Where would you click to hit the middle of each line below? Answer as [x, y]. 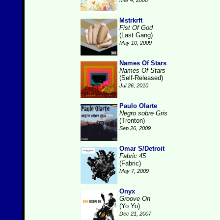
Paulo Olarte [138, 106]
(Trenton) [132, 121]
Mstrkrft [131, 20]
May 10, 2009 [136, 43]
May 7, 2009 [134, 171]
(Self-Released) [141, 78]
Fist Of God [136, 28]
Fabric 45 [133, 156]
